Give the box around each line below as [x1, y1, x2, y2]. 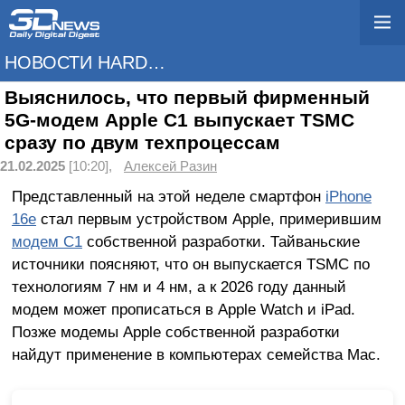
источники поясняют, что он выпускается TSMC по [11, 254, 370, 273]
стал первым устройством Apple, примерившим [35, 209, 381, 228]
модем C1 [11, 231, 82, 250]
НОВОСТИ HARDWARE [147, 52, 165, 72]
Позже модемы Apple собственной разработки [11, 322, 340, 341]
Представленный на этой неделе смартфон [11, 186, 325, 205]
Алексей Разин [124, 159, 217, 174]
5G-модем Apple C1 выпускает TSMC [5, 109, 354, 131]
